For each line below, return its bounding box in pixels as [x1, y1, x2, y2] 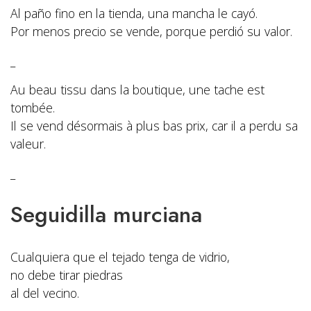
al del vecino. [10, 285, 79, 302]
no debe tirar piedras [10, 267, 123, 284]
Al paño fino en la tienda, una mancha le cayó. [10, 5, 258, 22]
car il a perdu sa [212, 117, 298, 135]
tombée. [10, 99, 55, 117]
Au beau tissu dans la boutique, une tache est [10, 81, 264, 99]
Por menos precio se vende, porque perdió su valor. [10, 23, 292, 40]
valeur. [10, 135, 46, 153]
